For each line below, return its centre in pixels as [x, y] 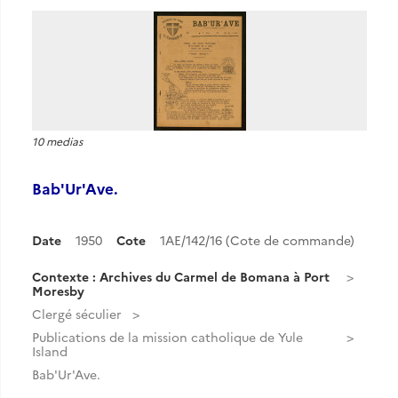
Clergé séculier [77, 314]
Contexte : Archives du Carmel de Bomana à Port [181, 276]
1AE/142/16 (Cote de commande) [257, 240]
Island [50, 351]
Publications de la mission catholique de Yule [167, 337]
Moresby [58, 291]
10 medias [57, 141]
